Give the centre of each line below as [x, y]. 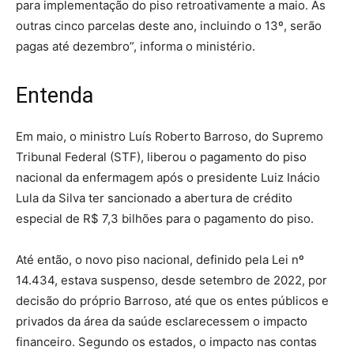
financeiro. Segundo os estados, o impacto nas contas [166, 341]
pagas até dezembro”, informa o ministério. [136, 46]
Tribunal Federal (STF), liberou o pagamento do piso [161, 156]
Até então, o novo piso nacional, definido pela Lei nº [160, 259]
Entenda [55, 95]
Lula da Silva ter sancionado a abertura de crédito [154, 198]
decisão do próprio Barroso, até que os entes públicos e [172, 300]
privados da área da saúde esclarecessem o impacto [162, 321]
